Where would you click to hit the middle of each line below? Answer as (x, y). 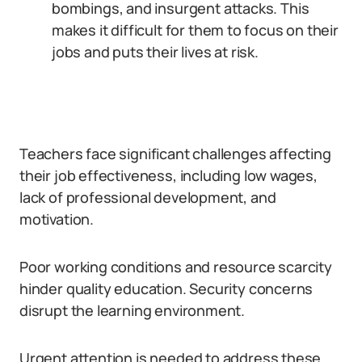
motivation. (57, 219)
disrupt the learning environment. (133, 310)
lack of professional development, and (148, 197)
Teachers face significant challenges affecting (175, 154)
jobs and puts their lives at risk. (155, 52)
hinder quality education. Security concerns (166, 288)
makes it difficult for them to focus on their (195, 30)
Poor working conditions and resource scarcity (176, 267)
